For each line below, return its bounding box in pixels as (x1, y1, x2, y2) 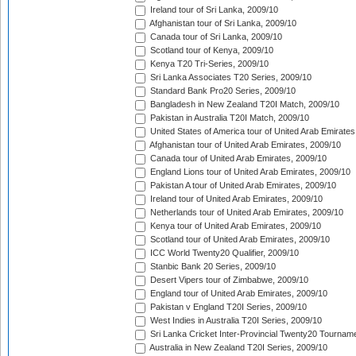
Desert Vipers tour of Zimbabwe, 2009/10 (148, 275, 308, 285)
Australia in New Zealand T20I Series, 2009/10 (148, 342, 327, 353)
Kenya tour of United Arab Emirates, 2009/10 (148, 221, 321, 231)
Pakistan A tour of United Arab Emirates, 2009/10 (148, 180, 336, 191)
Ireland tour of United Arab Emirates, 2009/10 (148, 194, 323, 204)
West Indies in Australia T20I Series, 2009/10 (148, 315, 322, 326)
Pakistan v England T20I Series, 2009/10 (148, 302, 307, 312)
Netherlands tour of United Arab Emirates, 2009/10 (148, 207, 343, 218)
